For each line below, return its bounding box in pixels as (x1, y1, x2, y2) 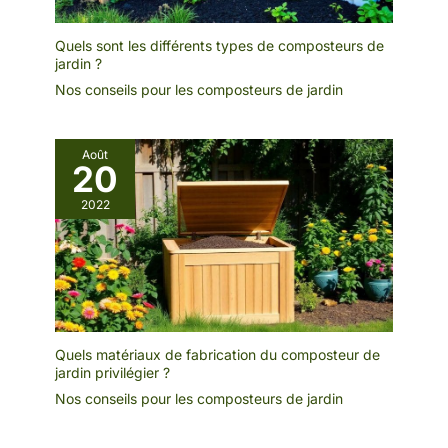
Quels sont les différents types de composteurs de (55, 37, 384, 55)
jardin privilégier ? (55, 364, 170, 382)
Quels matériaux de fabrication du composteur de (55, 346, 380, 364)
